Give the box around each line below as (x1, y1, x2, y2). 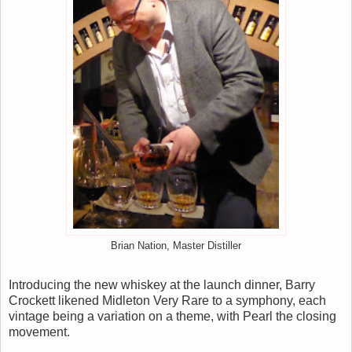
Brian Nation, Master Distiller (111, 240, 241, 252)
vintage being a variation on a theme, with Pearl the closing (9, 310, 336, 323)
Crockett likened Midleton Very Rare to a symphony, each (9, 294, 326, 307)
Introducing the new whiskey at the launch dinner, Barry (9, 278, 315, 291)
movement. (9, 325, 70, 339)
